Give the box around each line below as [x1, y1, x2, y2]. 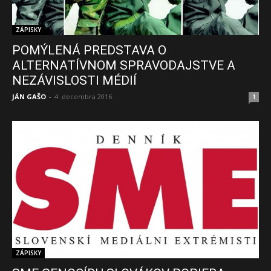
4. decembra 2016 [54, 92, 112, 102]
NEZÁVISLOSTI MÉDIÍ [12, 73, 137, 88]
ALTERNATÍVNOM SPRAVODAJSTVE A [12, 58, 235, 73]
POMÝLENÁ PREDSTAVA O [12, 43, 166, 58]
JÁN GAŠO [12, 92, 46, 102]
